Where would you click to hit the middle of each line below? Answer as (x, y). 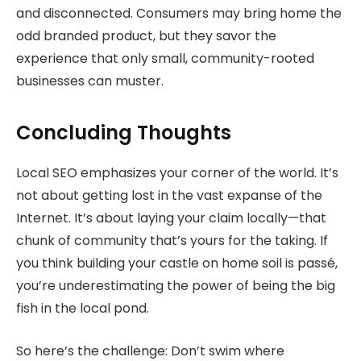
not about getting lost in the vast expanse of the (169, 196)
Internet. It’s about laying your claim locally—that (171, 218)
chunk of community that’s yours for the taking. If (172, 241)
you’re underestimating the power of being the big (176, 286)
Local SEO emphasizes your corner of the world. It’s (177, 173)
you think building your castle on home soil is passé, (177, 263)
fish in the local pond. (83, 309)
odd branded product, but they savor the (146, 35)
